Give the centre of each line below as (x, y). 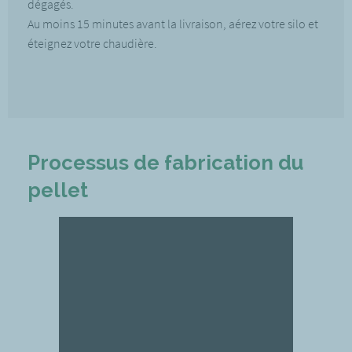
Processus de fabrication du (166, 163)
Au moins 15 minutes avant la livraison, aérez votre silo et (173, 24)
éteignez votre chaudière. (92, 43)
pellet (58, 190)
